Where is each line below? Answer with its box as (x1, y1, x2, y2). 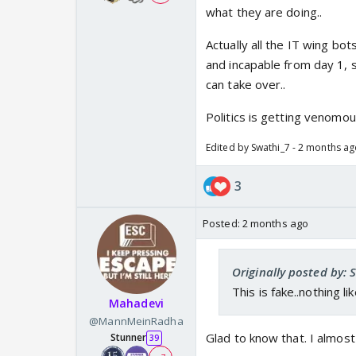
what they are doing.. (206, 4, 323, 21)
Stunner (110, 331, 147, 345)
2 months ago (242, 216, 309, 231)
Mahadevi (109, 296, 164, 311)
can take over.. (206, 76, 286, 93)
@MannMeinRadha (89, 314, 184, 329)
